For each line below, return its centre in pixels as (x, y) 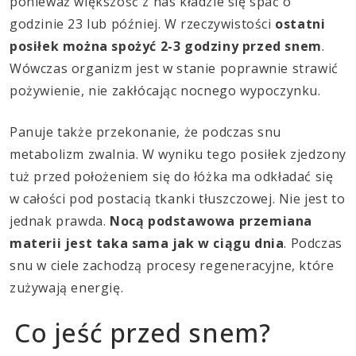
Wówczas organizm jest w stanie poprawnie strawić (174, 69)
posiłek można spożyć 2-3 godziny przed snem (166, 46)
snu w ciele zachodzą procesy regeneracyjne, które (172, 266)
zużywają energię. (67, 288)
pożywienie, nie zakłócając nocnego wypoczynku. (165, 91)
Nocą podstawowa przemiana (211, 221)
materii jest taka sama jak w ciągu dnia (147, 244)
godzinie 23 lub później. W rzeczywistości (143, 24)
